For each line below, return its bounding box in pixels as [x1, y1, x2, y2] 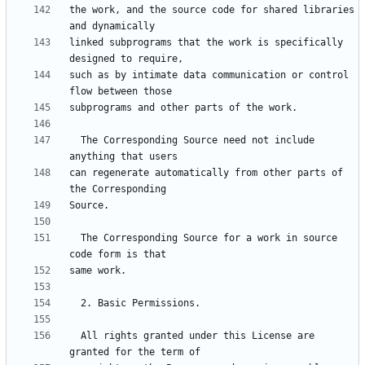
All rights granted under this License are [69, 330, 81, 342]
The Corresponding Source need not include [69, 134, 81, 147]
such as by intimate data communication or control [69, 69, 349, 81]
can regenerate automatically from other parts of [69, 167, 343, 179]
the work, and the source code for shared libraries [69, 4, 354, 16]
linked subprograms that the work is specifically [69, 37, 343, 49]
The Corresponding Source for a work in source [69, 232, 81, 244]
